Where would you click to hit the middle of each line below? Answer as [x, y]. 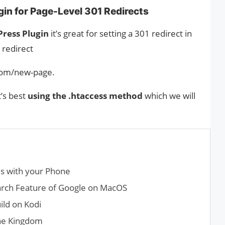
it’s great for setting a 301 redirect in [120, 33]
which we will [169, 95]
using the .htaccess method [85, 95]
